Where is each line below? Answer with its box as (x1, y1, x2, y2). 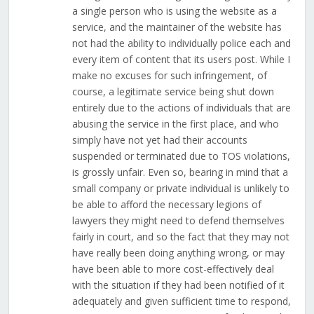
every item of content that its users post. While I (71, 53, 290, 67)
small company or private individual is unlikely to (71, 182, 289, 196)
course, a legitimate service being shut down (71, 85, 274, 99)
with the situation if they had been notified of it (71, 278, 285, 292)
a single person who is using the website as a (71, 4, 277, 18)
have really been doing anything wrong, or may (71, 246, 285, 260)
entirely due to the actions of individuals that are (71, 101, 291, 115)
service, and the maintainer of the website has (71, 20, 282, 34)
